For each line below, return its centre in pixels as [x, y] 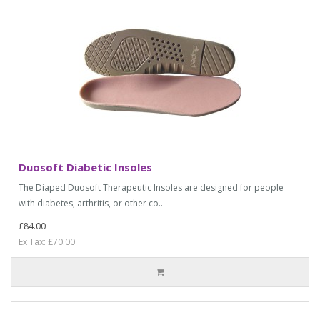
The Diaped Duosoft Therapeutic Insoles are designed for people [151, 187]
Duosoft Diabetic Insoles [85, 167]
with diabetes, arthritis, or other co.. [91, 203]
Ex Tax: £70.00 [47, 241]
